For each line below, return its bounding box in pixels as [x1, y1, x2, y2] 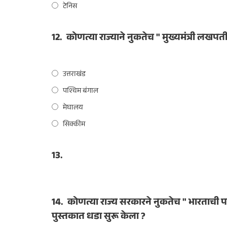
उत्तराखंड [63, 69, 86, 81]
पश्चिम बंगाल [63, 86, 98, 98]
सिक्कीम [63, 119, 85, 131]
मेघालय [63, 102, 83, 115]
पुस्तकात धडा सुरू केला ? [52, 209, 145, 225]
